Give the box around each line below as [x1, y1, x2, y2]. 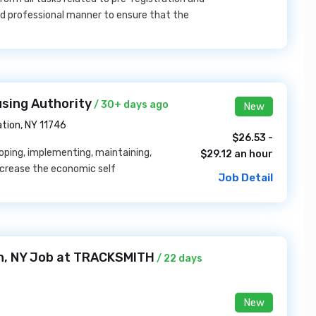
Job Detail [218, 171, 273, 184]
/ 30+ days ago [92, 99, 169, 111]
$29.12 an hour [200, 148, 273, 160]
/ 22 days [154, 253, 202, 265]
